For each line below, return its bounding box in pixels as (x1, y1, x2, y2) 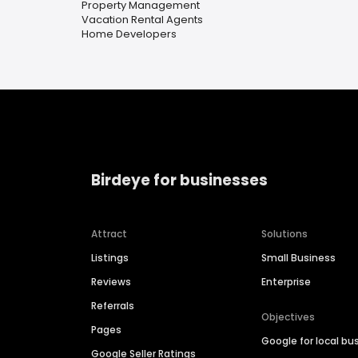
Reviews (91, 275, 131, 289)
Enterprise (261, 275, 312, 289)
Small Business (261, 251, 336, 265)
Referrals (91, 299, 134, 313)
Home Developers (82, 26, 177, 42)
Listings (91, 251, 129, 265)
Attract (91, 227, 127, 241)
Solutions (261, 227, 308, 241)
